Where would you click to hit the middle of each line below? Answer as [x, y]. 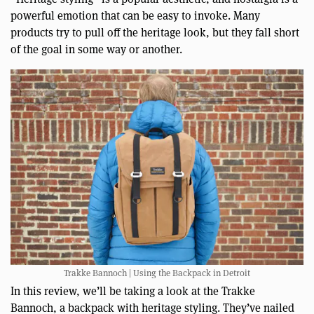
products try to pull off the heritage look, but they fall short [155, 33]
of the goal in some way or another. [96, 50]
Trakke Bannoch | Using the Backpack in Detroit [157, 273]
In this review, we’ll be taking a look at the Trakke [133, 291]
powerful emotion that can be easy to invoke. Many [135, 16]
